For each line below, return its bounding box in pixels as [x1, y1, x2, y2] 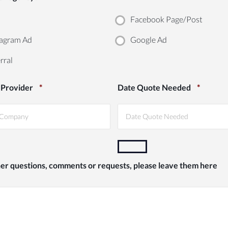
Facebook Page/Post [130, 14, 203, 24]
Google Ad [130, 35, 167, 45]
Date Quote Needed [118, 82, 191, 93]
